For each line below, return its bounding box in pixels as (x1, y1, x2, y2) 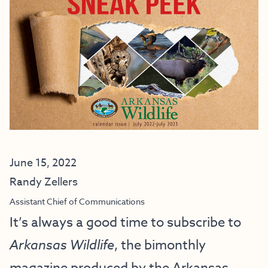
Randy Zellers (10, 174, 78, 190)
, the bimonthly (114, 236, 206, 255)
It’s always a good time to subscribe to (10, 213, 241, 232)
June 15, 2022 (10, 155, 77, 171)
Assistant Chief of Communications (10, 196, 145, 207)
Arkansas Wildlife (10, 236, 114, 255)
